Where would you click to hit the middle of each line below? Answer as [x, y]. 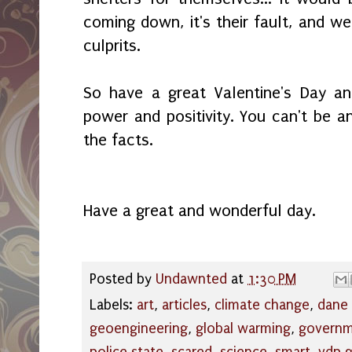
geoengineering [139, 328]
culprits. [112, 46]
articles [184, 305]
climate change [262, 305]
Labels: [113, 305]
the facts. [118, 140]
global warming [243, 328]
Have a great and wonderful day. [200, 211]
